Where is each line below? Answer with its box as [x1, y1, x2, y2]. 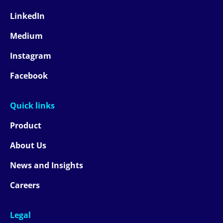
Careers [10, 180, 40, 191]
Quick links [10, 100, 55, 111]
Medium [10, 30, 43, 41]
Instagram [10, 50, 51, 61]
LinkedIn [10, 10, 45, 21]
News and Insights [10, 160, 83, 171]
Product [10, 120, 41, 131]
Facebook [10, 70, 48, 81]
